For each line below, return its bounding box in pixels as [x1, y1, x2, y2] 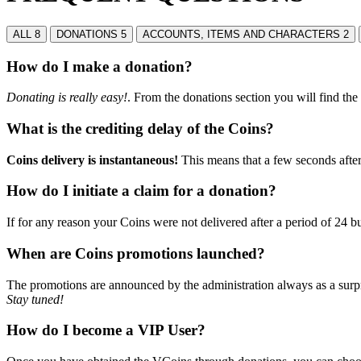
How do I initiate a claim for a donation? [6, 182, 276, 200]
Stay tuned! [6, 292, 64, 306]
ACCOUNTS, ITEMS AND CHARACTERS [143, 27, 343, 40]
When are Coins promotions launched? [6, 244, 265, 262]
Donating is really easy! [6, 90, 127, 105]
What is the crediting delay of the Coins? [6, 120, 274, 138]
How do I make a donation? [6, 57, 193, 75]
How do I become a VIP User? [6, 322, 205, 339]
